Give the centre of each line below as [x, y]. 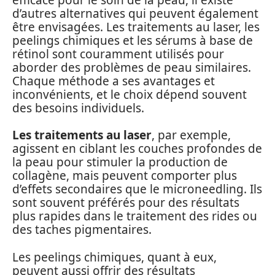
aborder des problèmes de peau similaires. [132, 67]
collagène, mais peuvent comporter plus [125, 176]
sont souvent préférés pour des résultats [126, 203]
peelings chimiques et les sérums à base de [133, 40]
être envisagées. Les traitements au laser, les [136, 27]
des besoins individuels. [78, 108]
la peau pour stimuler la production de [120, 162]
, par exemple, [191, 135]
